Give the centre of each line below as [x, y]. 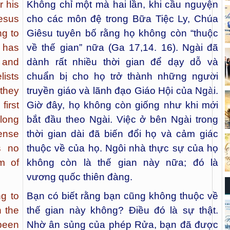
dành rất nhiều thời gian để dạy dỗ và [122, 62]
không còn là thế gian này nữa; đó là [122, 163]
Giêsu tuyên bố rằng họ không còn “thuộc [122, 33]
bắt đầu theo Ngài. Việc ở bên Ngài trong [122, 120]
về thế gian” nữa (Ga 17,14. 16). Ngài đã [122, 48]
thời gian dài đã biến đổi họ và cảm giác [122, 134]
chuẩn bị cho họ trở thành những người [122, 76]
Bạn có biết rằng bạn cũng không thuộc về [122, 196]
